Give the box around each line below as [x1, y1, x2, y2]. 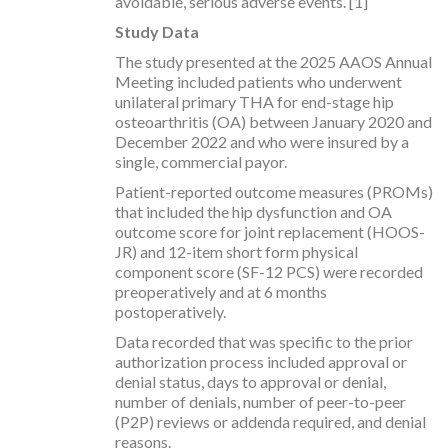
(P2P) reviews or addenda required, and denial [115, 411, 426, 431]
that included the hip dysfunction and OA [115, 201, 392, 221]
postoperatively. [115, 301, 226, 321]
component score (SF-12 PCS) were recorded [115, 261, 423, 281]
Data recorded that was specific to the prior [115, 331, 413, 351]
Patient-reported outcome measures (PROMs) [115, 181, 433, 201]
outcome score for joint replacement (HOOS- [115, 221, 425, 241]
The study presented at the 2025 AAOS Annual [115, 51, 432, 71]
